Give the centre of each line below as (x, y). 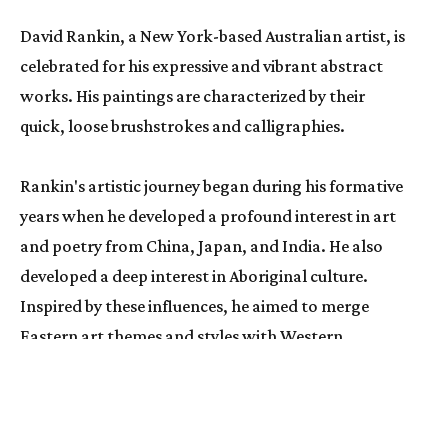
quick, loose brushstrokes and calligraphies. (184, 126)
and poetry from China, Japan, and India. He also (201, 246)
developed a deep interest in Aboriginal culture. (194, 276)
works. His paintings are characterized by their (192, 96)
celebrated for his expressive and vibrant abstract (201, 66)
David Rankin (70, 36)
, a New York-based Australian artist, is (262, 36)
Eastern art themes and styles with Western (181, 336)
